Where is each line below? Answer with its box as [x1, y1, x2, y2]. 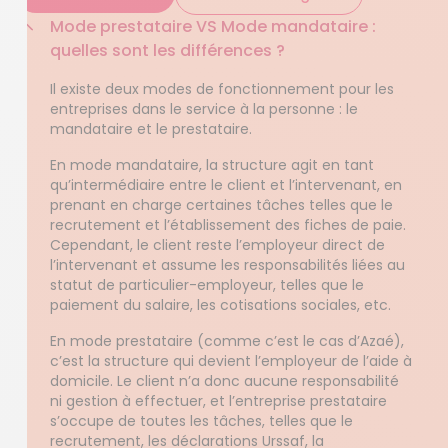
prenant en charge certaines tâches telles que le [50, 195, 393, 215]
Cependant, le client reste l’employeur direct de [50, 235, 385, 255]
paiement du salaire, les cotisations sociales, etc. [50, 295, 391, 315]
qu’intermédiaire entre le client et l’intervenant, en [50, 175, 402, 195]
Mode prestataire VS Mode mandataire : [50, 15, 376, 38]
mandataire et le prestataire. [50, 119, 252, 139]
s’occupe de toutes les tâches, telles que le [50, 411, 353, 431]
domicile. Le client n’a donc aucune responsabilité [50, 371, 399, 391]
